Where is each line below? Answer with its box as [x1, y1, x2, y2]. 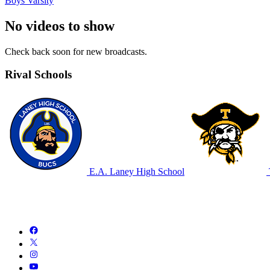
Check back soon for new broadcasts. [5, 46, 147, 57]
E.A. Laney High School [87, 166, 184, 177]
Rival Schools [5, 68, 72, 81]
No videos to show [5, 17, 115, 34]
